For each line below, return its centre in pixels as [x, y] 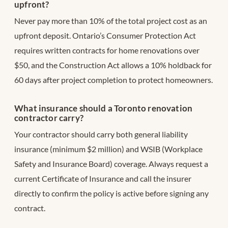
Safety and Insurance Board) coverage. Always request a [111, 164]
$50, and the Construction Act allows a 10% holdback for [113, 65]
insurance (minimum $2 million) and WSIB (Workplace [108, 149]
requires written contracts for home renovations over [107, 50]
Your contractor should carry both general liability [101, 134]
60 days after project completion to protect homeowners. [113, 80]
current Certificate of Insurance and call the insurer [103, 179]
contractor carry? [49, 118]
